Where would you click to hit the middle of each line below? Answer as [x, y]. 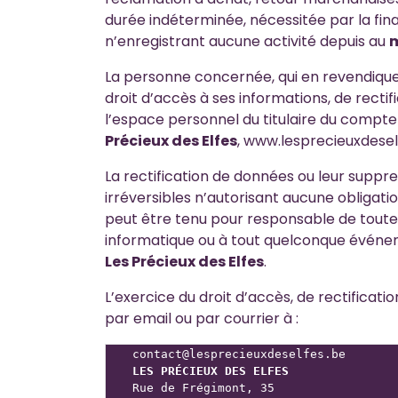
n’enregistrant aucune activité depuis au [247, 41]
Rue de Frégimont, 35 [203, 388]
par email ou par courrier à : [202, 318]
